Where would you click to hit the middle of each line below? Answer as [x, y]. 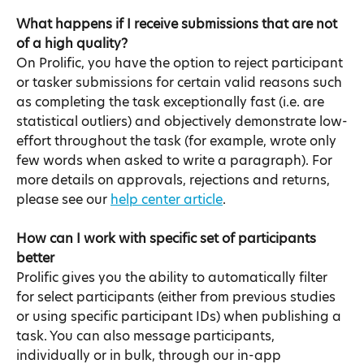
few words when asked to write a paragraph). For [176, 160]
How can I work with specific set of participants [168, 239]
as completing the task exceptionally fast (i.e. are [172, 102]
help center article [167, 199]
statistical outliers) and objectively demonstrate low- [182, 121]
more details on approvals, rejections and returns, [175, 180]
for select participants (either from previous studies [178, 298]
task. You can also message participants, [147, 337]
